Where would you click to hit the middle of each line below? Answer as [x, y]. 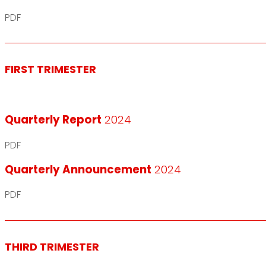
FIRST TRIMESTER [50, 69]
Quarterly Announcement [78, 169]
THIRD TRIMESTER [52, 246]
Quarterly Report [53, 120]
